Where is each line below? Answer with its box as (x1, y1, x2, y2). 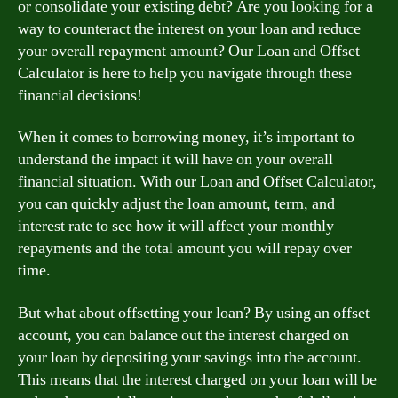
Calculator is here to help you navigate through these (18, 62, 352, 84)
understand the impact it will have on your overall (18, 149, 333, 170)
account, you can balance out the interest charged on (18, 324, 349, 346)
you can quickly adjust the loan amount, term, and (18, 194, 335, 214)
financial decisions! (18, 84, 142, 106)
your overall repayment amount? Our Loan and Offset (18, 40, 360, 61)
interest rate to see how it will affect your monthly (18, 216, 334, 236)
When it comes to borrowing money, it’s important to (18, 127, 354, 147)
